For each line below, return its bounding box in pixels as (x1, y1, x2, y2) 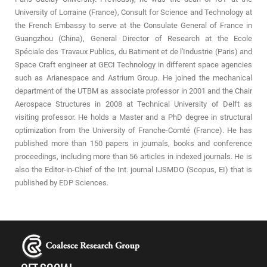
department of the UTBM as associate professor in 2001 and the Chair (15, 86, 252, 96)
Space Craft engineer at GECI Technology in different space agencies (15, 60, 252, 70)
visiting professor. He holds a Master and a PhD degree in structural (15, 113, 252, 122)
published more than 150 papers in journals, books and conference (15, 139, 252, 148)
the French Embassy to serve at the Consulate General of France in (15, 21, 252, 30)
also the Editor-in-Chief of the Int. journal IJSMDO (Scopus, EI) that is (15, 165, 252, 175)
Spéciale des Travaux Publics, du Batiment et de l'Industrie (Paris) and (15, 47, 252, 57)
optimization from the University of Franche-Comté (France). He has (15, 126, 252, 135)
